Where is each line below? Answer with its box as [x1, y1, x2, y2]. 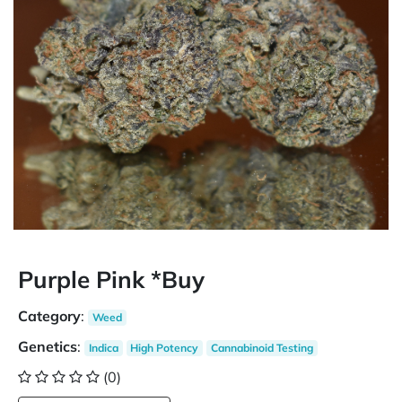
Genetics [18, 337, 77, 355]
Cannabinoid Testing [210, 341, 313, 354]
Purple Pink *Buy [18, 265, 205, 294]
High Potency [130, 341, 199, 354]
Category [18, 307, 81, 325]
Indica [88, 341, 118, 354]
